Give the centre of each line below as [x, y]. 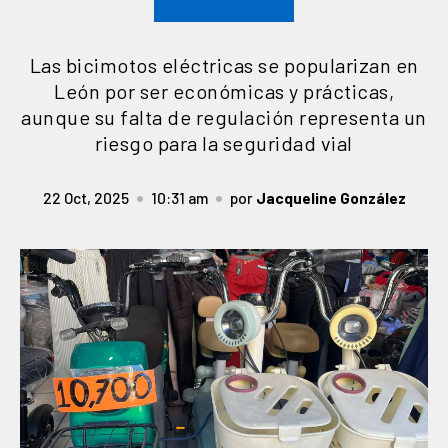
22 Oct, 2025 [85, 197]
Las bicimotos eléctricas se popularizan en [224, 65]
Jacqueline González [330, 197]
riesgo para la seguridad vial [224, 143]
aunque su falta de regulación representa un [224, 117]
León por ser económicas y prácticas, [224, 91]
